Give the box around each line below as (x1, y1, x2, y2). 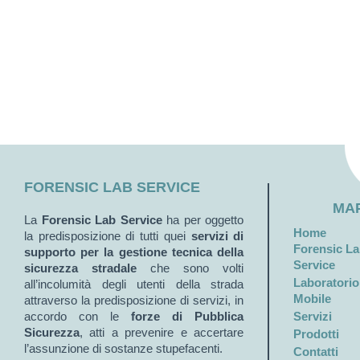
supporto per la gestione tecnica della (24, 245, 244, 259)
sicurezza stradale (24, 261, 137, 275)
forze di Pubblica (131, 309, 244, 323)
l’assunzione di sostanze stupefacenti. (24, 342, 223, 355)
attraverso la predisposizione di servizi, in (24, 293, 244, 307)
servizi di (190, 229, 244, 243)
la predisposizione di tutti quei (24, 229, 191, 243)
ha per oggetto (162, 213, 244, 227)
